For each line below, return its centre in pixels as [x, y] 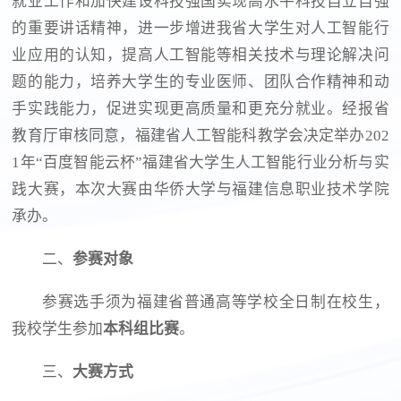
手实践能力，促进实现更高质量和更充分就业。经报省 [200, 109]
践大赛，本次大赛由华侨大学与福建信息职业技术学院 [200, 190]
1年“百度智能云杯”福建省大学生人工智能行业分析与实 [200, 163]
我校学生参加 [58, 329]
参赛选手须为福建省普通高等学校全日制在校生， [216, 303]
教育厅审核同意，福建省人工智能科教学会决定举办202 [200, 136]
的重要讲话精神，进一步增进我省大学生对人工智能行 [200, 29]
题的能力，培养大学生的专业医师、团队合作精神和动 [200, 82]
